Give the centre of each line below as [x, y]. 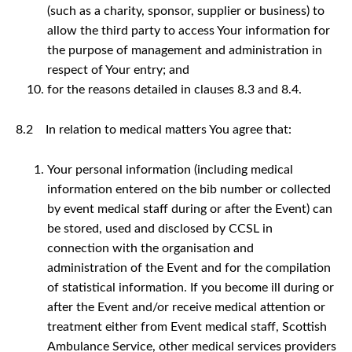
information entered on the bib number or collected [189, 189]
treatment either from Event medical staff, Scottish [187, 326]
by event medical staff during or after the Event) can [190, 209]
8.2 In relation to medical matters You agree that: [154, 129]
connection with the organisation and [150, 248]
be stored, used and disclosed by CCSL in [160, 228]
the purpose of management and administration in [185, 50]
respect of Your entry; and [118, 70]
